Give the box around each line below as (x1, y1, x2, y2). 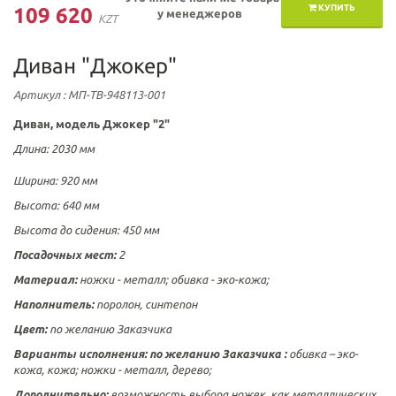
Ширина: (13, 174, 60, 187)
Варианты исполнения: (13, 347, 149, 360)
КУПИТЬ (316, 3, 355, 12)
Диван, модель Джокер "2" (13, 118, 170, 130)
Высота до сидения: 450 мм (13, 224, 159, 236)
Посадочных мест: (13, 248, 116, 261)
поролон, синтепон (94, 298, 197, 310)
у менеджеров (156, 7, 242, 19)
